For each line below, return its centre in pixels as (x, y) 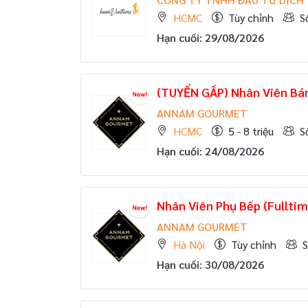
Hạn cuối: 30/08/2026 (210, 264)
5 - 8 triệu (251, 131)
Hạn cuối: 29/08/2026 (210, 37)
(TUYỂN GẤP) (192, 92)
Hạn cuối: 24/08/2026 (210, 151)
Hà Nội (189, 244)
